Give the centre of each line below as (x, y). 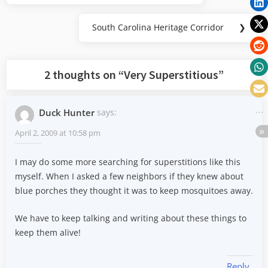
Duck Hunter (66, 113)
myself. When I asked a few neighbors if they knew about (129, 176)
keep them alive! (48, 232)
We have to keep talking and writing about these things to (131, 218)
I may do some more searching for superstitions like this (128, 162)
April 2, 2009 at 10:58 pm (58, 133)
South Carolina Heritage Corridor (158, 28)
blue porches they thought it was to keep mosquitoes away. (134, 191)
